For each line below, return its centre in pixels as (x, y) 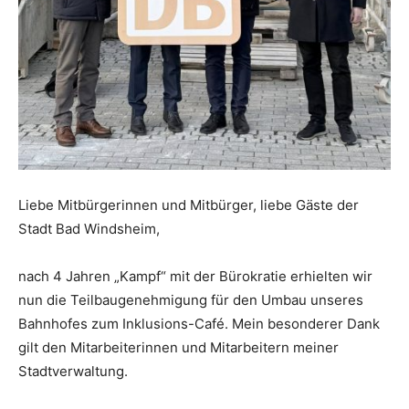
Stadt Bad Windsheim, (89, 229)
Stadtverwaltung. (73, 372)
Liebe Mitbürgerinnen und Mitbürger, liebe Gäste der (189, 205)
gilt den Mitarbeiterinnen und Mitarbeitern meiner (178, 348)
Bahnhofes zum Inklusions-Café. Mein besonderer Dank (199, 324)
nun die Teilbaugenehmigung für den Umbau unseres (191, 300)
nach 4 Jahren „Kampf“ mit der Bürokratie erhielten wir (195, 277)
